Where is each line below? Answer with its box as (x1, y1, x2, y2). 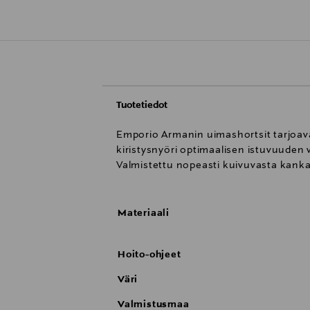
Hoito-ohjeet (118, 249, 181, 261)
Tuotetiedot (116, 100, 167, 111)
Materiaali (118, 208, 170, 219)
